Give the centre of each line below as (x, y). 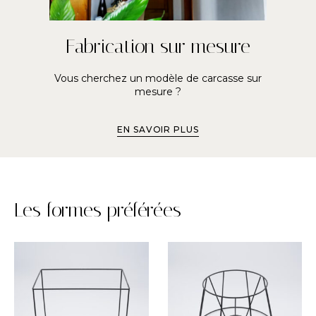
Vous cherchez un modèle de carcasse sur (158, 78)
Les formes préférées (98, 209)
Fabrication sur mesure (158, 46)
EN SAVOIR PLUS (158, 129)
